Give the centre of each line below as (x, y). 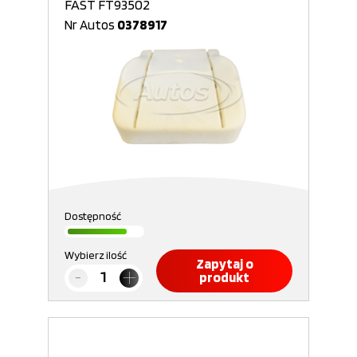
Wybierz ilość (96, 255)
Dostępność (93, 216)
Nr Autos (91, 25)
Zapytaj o (224, 264)
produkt (224, 277)
